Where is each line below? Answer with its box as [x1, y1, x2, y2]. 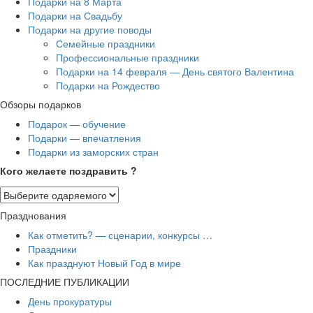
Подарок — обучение [28, 116, 126, 131]
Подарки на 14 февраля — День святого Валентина [56, 64, 294, 78]
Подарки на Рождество [56, 78, 160, 92]
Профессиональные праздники [56, 50, 199, 64]
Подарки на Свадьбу [28, 8, 122, 22]
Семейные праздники [56, 36, 155, 50]
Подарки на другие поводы [28, 22, 152, 36]
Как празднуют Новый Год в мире [28, 255, 181, 270]
